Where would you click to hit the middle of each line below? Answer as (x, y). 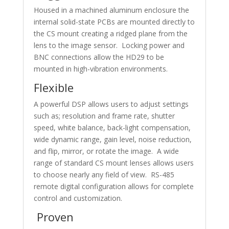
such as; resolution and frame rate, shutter (104, 116)
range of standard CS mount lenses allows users (113, 163)
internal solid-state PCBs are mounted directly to (114, 22)
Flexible (53, 87)
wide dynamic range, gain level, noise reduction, (112, 139)
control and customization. (78, 198)
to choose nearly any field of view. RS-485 (104, 175)
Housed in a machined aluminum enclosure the (111, 10)
